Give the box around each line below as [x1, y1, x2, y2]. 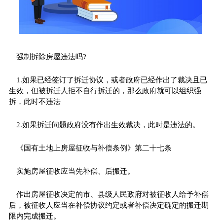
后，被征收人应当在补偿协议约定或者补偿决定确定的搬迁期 [8, 201, 209, 209]
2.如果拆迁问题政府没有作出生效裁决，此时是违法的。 [16, 120, 200, 129]
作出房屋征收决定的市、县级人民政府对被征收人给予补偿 [16, 190, 209, 198]
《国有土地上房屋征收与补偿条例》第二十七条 [16, 144, 172, 152]
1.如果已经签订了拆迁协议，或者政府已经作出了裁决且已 [16, 75, 207, 84]
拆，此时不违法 [8, 97, 61, 106]
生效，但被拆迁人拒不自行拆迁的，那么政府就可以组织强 [8, 86, 201, 95]
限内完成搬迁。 [8, 212, 61, 220]
